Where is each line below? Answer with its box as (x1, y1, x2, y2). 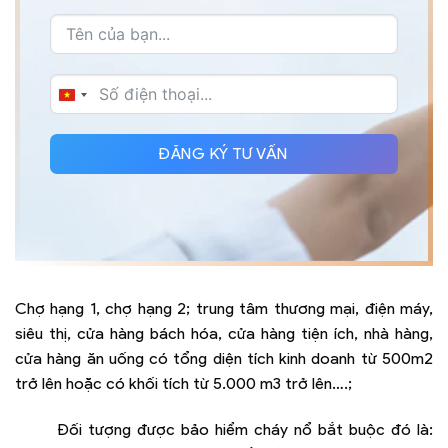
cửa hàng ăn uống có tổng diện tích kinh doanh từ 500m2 (15, 349, 433, 369)
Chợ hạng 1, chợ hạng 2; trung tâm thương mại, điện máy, (15, 299, 433, 319)
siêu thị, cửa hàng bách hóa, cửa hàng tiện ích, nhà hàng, (15, 324, 433, 344)
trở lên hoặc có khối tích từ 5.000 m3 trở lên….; (15, 374, 352, 394)
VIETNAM (67, 92, 136, 112)
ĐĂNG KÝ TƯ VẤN (158, 144, 290, 164)
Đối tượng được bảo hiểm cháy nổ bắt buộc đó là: (57, 420, 433, 439)
